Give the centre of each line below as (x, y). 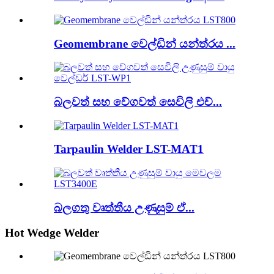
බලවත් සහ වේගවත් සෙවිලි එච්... (138, 102)
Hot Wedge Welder (52, 232)
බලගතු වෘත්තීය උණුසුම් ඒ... (124, 207)
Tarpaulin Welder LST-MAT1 (129, 149)
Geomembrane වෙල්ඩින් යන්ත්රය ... (145, 43)
